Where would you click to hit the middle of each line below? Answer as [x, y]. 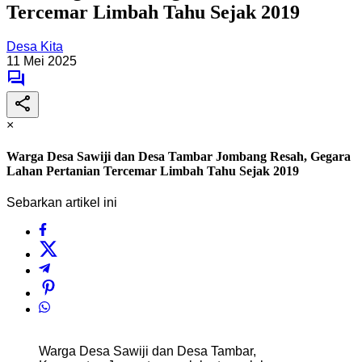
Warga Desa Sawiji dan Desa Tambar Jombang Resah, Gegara [179, 157]
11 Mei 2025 [42, 61]
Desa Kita [35, 46]
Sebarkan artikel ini [62, 203]
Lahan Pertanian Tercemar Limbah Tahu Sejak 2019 [153, 171]
